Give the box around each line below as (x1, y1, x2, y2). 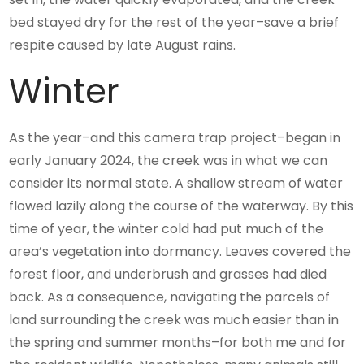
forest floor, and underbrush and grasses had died (9, 265, 327, 284)
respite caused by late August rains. (9, 36, 236, 55)
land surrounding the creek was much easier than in (9, 310, 340, 330)
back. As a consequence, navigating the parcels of (9, 288, 331, 307)
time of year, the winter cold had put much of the (9, 219, 324, 239)
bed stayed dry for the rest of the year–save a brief (9, 13, 340, 32)
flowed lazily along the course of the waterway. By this (9, 197, 354, 216)
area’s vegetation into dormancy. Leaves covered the (9, 242, 352, 262)
